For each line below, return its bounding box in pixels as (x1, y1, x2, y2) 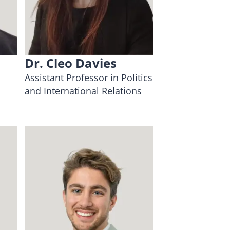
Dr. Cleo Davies (25, 54, 117, 71)
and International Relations (25, 84, 142, 97)
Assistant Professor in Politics (25, 71, 153, 84)
